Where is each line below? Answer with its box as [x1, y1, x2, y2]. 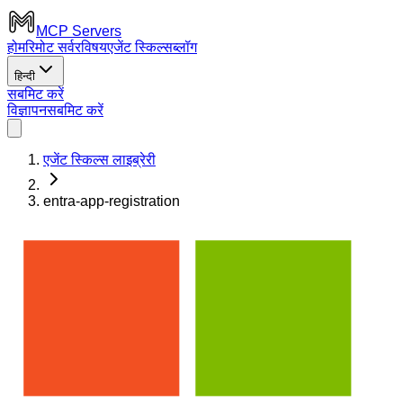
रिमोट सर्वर [25, 40, 81, 55]
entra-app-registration [43, 193, 180, 209]
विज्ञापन [7, 103, 47, 118]
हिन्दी [14, 69, 35, 83]
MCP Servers [36, 23, 121, 39]
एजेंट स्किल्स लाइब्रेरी [43, 152, 156, 167]
